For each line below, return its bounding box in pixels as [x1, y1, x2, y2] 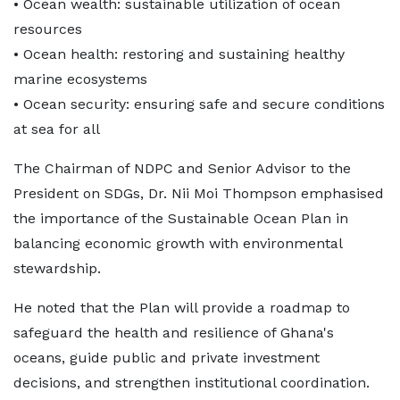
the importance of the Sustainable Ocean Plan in [13, 210, 348, 227]
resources [13, 21, 82, 37]
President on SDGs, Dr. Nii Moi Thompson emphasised [13, 185, 384, 202]
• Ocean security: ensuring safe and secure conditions [13, 96, 385, 112]
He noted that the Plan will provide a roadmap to [13, 299, 350, 316]
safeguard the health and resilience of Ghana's [13, 324, 334, 341]
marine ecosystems [13, 71, 147, 87]
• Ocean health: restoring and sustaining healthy [13, 46, 345, 62]
